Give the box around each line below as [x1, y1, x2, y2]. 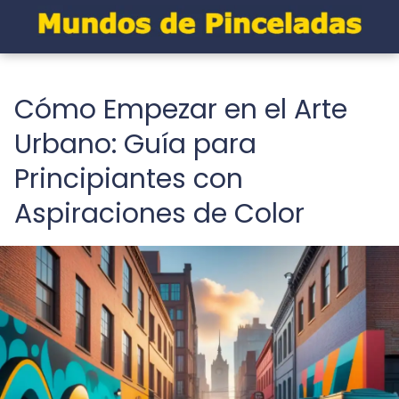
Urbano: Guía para [14, 126, 256, 163]
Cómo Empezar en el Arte [14, 91, 347, 128]
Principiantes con [14, 160, 243, 198]
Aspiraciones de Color [14, 195, 305, 232]
